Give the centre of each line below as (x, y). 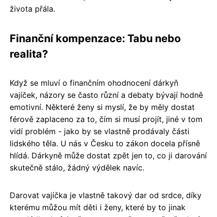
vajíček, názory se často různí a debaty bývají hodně (106, 95)
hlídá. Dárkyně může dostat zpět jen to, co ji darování (108, 155)
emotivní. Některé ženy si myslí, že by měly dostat (102, 107)
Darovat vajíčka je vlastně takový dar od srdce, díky (106, 195)
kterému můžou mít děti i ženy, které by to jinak (98, 207)
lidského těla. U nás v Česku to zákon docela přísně (105, 143)
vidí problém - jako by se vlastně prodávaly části (100, 131)
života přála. (32, 8)
